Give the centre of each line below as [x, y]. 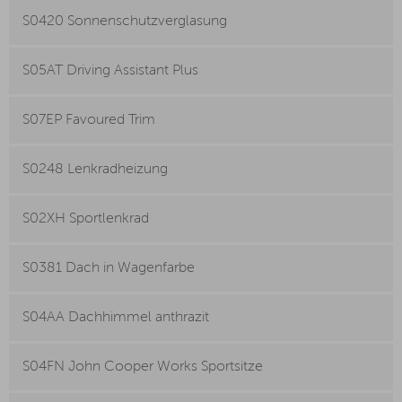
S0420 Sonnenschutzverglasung [125, 22]
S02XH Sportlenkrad [86, 219]
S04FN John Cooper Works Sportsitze [143, 367]
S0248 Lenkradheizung [95, 170]
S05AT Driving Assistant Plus [110, 71]
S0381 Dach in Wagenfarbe [109, 269]
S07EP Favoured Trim [89, 121]
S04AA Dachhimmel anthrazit [116, 318]
